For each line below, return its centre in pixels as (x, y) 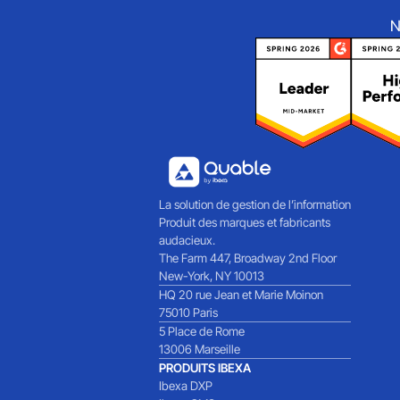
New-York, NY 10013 (212, 276)
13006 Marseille (200, 350)
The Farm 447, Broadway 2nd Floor (248, 258)
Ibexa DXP (186, 386)
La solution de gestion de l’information (255, 205)
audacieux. (187, 241)
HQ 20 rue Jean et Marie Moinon (242, 295)
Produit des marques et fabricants (245, 223)
